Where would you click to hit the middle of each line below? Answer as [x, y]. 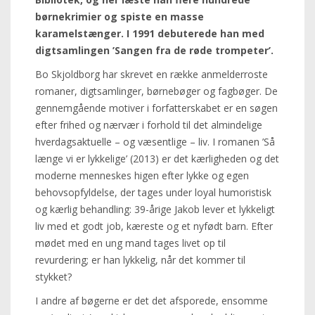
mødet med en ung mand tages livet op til [130, 243]
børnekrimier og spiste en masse [120, 17]
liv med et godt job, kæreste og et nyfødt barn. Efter [154, 226]
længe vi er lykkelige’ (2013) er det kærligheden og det [157, 159]
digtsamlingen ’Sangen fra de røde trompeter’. [154, 50]
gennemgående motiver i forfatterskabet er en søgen [156, 108]
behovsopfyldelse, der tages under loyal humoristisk [153, 192]
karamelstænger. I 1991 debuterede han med [150, 33]
